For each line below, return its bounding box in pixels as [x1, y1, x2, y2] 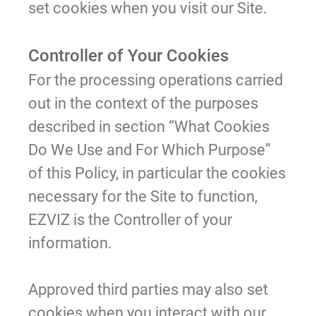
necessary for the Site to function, [28, 187, 257, 205]
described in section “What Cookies [28, 117, 269, 135]
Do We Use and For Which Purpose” [28, 140, 271, 159]
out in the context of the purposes [28, 94, 258, 112]
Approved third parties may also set [28, 280, 268, 298]
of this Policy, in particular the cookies [28, 164, 286, 182]
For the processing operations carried [28, 71, 283, 89]
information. [28, 233, 112, 252]
